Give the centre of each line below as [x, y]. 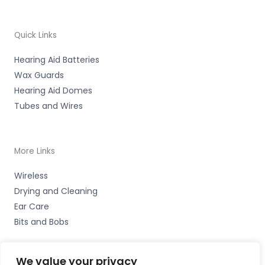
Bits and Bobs [41, 222]
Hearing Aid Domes [53, 91]
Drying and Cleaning [56, 191]
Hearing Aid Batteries [57, 60]
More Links [35, 151]
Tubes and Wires [49, 106]
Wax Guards [39, 75]
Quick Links [35, 35]
